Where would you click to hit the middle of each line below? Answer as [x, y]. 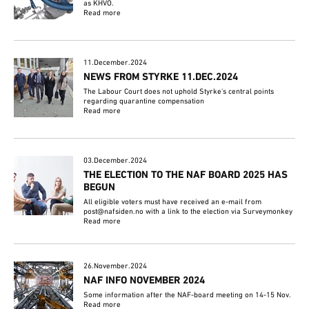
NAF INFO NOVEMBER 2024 [144, 280]
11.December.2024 [116, 62]
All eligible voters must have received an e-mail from [173, 202]
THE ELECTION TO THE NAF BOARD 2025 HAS [186, 175]
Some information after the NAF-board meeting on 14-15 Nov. [188, 295]
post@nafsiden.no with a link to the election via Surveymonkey [188, 211]
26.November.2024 [116, 266]
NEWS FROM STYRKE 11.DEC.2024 [161, 77]
